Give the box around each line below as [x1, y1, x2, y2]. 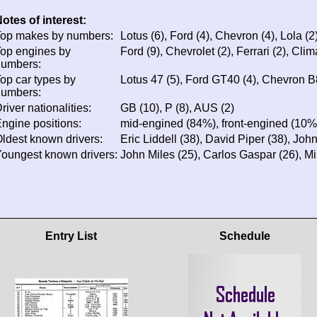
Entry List [45, 229, 97, 242]
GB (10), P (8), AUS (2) [120, 101, 234, 114]
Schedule [219, 229, 270, 242]
